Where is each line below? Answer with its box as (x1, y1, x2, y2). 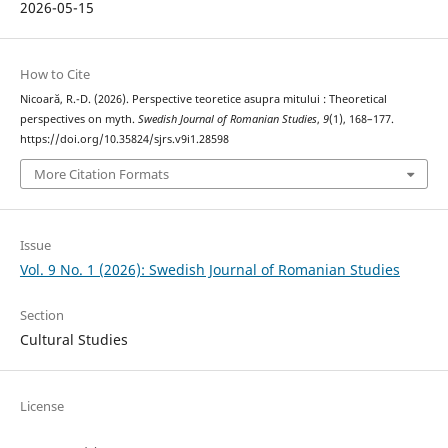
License (19, 397, 64, 416)
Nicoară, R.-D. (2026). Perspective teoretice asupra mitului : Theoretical (19, 91, 387, 106)
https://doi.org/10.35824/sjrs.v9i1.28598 (19, 131, 229, 146)
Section (19, 306, 64, 325)
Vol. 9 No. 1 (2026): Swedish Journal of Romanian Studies (19, 260, 400, 280)
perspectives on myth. (19, 111, 138, 126)
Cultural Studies (19, 330, 128, 350)
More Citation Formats (33, 165, 169, 184)
